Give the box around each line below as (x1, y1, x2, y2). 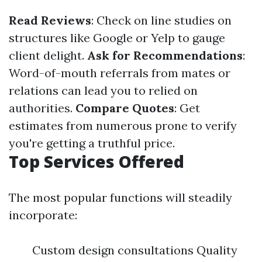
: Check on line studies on (91, 13, 232, 27)
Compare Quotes (75, 101, 174, 115)
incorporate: (9, 208, 77, 222)
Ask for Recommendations (87, 48, 243, 63)
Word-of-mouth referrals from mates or (9, 65, 230, 80)
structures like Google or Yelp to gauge (9, 30, 225, 45)
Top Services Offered (9, 150, 184, 173)
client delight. (9, 48, 87, 63)
